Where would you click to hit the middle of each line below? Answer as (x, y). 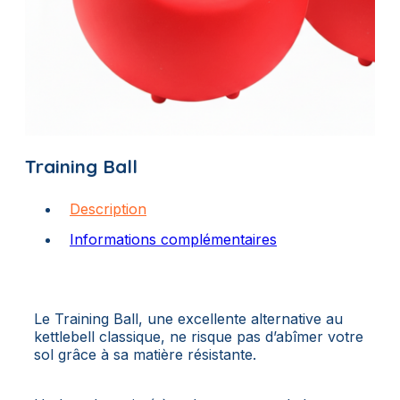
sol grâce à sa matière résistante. (145, 354)
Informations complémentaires (173, 239)
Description (108, 208)
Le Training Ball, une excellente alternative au (188, 318)
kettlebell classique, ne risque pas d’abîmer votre (199, 336)
